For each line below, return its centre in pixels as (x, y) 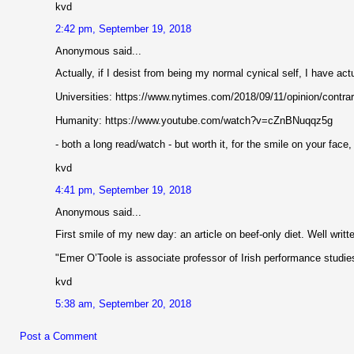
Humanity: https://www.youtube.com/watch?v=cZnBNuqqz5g (194, 121)
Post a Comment (58, 337)
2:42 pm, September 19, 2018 (123, 29)
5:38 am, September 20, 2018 (123, 304)
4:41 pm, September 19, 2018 (123, 190)
